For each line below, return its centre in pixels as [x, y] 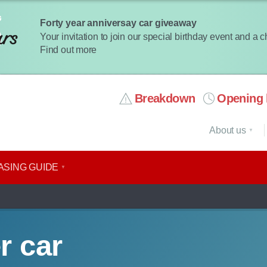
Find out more [69, 49]
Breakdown [165, 99]
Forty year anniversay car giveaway [118, 23]
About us [228, 130]
